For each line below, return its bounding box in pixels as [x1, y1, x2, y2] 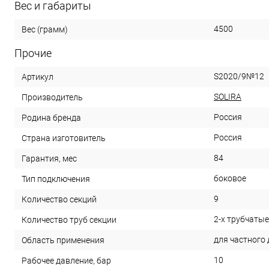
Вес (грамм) [22, 24, 68, 34]
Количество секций [22, 194, 97, 204]
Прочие [14, 47, 52, 59]
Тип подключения [22, 174, 90, 184]
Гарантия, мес [22, 153, 77, 163]
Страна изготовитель [22, 133, 106, 143]
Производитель [22, 92, 83, 102]
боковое [214, 174, 246, 183]
